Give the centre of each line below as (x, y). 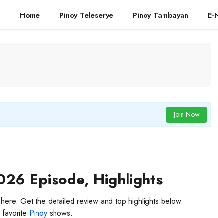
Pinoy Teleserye (86, 15)
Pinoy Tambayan (161, 15)
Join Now (186, 114)
